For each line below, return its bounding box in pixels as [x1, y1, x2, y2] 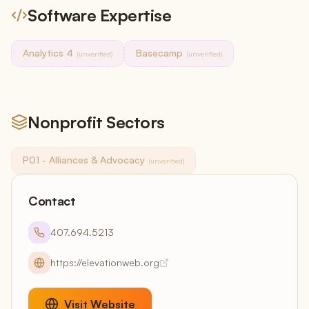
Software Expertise [28, 5, 172, 26]
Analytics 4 [23, 47, 73, 59]
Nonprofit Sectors [28, 112, 165, 132]
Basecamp [136, 47, 183, 59]
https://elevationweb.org [50, 257, 159, 268]
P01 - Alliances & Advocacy [23, 154, 145, 166]
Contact [28, 193, 76, 208]
